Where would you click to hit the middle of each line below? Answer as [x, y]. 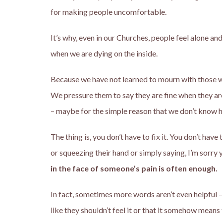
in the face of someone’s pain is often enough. [134, 168]
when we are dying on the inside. [104, 53]
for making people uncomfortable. [109, 12]
